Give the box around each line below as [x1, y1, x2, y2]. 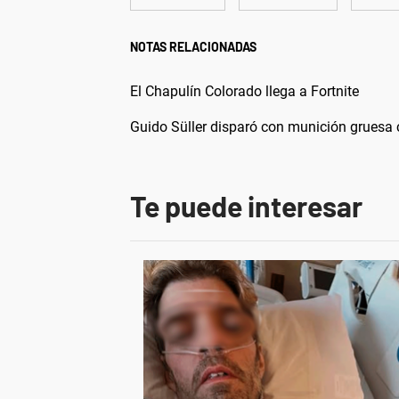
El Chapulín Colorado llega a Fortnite [130, 82, 359, 100]
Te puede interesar [130, 188, 362, 223]
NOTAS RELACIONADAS [130, 38, 256, 54]
